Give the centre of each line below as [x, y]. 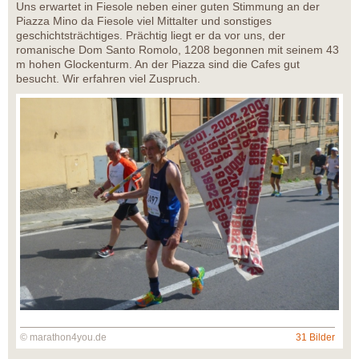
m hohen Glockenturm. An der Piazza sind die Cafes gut [158, 65]
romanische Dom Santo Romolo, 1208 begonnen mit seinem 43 [177, 50]
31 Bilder [315, 338]
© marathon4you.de [63, 338]
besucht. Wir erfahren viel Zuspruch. [108, 79]
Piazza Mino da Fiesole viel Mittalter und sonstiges [144, 21]
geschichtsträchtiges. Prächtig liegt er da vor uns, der [151, 36]
